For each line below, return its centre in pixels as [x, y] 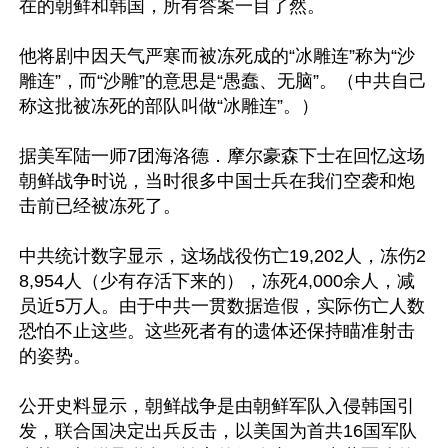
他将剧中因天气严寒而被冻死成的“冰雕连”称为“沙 [217, 56]
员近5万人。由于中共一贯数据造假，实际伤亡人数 [222, 306]
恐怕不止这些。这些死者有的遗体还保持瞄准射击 [217, 331]
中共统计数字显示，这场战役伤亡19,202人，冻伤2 [222, 256]
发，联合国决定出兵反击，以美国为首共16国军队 [218, 431]
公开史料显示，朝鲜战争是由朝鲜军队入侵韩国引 [217, 406]
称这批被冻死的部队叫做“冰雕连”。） [169, 106]
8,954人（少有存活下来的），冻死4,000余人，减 [217, 281]
